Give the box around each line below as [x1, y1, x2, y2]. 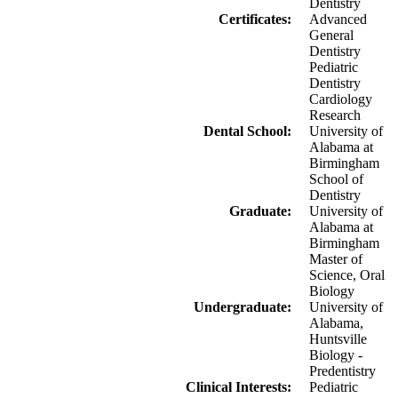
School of [309, 171, 363, 187]
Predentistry [309, 363, 376, 379]
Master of [309, 251, 362, 267]
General [309, 28, 354, 44]
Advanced [309, 12, 367, 28]
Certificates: [219, 12, 291, 28]
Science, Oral [309, 267, 385, 283]
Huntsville [309, 331, 367, 347]
